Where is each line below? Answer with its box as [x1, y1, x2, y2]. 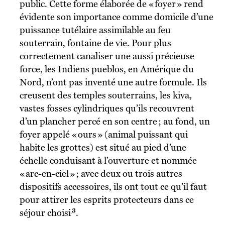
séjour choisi [19, 207, 72, 218]
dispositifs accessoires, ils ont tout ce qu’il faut [19, 181, 207, 192]
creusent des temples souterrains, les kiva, [19, 89, 192, 100]
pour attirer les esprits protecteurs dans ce [19, 194, 194, 205]
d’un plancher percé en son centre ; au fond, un [19, 116, 210, 127]
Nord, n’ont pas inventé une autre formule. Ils [19, 76, 207, 87]
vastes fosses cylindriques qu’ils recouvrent [19, 102, 194, 114]
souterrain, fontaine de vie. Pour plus [19, 37, 171, 48]
